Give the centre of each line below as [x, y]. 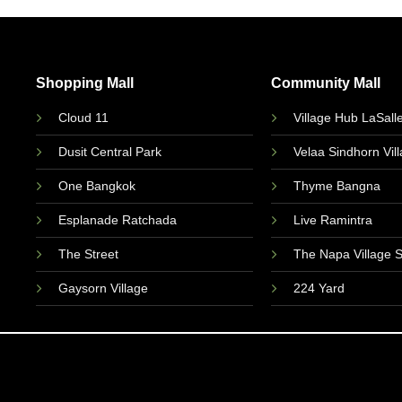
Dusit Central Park [112, 151]
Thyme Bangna [336, 185]
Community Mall [325, 82]
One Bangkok [97, 185]
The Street [89, 253]
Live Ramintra [332, 219]
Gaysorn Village [104, 288]
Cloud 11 [84, 117]
